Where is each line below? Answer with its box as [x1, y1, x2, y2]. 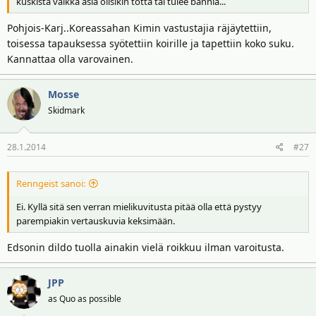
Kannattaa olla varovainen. [7, 52, 133, 66]
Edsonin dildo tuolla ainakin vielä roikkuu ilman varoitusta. [7, 241, 284, 254]
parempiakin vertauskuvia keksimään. [16, 214, 175, 227]
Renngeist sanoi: [16, 176, 85, 190]
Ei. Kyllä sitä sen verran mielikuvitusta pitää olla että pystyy [16, 200, 262, 213]
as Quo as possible [48, 293, 121, 305]
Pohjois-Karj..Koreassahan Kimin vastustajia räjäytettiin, [7, 21, 272, 35]
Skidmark [48, 104, 85, 116]
